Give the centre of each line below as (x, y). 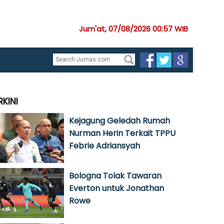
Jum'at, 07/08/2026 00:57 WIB (133, 29)
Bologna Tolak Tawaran (115, 176)
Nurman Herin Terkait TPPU (122, 133)
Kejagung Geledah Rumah (119, 121)
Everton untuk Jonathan (116, 188)
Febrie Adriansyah (104, 146)
